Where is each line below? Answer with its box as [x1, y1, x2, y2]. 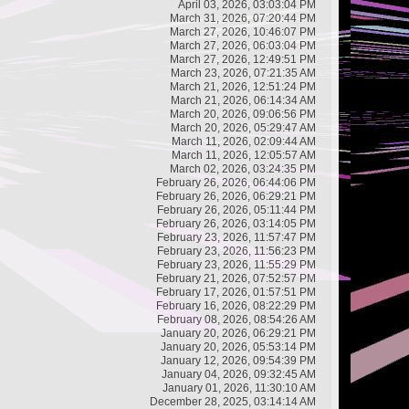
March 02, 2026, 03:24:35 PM [170, 162, 316, 175]
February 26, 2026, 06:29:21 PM [156, 189, 316, 203]
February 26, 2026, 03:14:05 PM [156, 216, 316, 230]
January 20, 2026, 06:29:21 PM [161, 326, 316, 340]
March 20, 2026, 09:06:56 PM [170, 107, 316, 121]
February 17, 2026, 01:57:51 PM [156, 285, 316, 299]
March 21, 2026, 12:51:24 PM [170, 79, 316, 93]
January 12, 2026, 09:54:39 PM [161, 353, 316, 367]
